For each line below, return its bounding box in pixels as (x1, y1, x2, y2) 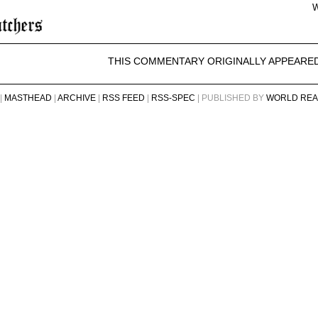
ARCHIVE (57, 93, 96, 103)
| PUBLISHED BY (194, 93, 266, 103)
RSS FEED (102, 93, 145, 103)
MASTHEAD (4, 93, 52, 103)
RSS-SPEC (150, 93, 195, 103)
